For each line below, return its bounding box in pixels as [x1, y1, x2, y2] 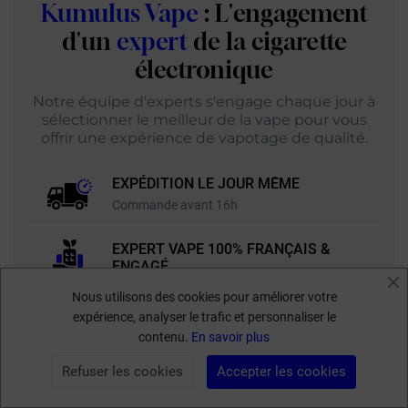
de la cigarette [187, 27, 347, 56]
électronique [135, 56, 273, 84]
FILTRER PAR [169, 379, 259, 396]
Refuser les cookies [62, 363, 183, 380]
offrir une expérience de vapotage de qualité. [40, 129, 368, 147]
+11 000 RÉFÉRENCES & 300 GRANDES [112, 309, 366, 327]
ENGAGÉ [112, 258, 168, 275]
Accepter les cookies [217, 363, 346, 380]
